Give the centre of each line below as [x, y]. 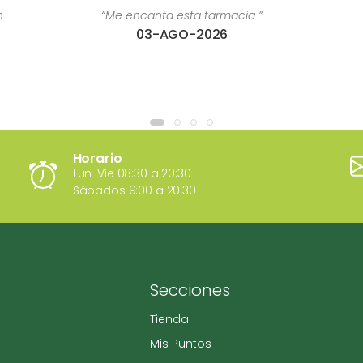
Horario [97, 158]
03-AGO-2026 [182, 34]
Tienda [169, 319]
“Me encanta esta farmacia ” [182, 15]
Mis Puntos [180, 344]
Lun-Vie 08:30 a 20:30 [132, 173]
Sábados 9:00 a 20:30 [134, 190]
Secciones [190, 290]
